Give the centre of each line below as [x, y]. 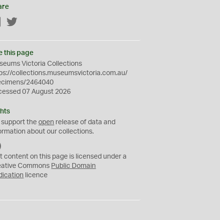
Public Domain [74, 166]
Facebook [17, 23]
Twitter [28, 23]
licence [36, 175]
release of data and [85, 122]
